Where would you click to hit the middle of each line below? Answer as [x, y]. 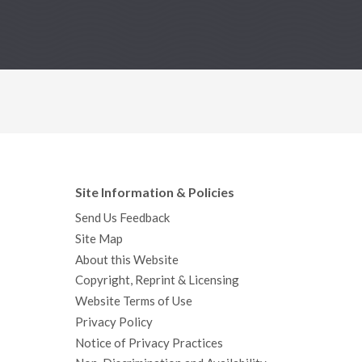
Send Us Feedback [123, 218]
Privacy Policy [114, 322]
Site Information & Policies [155, 192]
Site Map [99, 238]
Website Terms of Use [134, 301]
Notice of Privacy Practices [149, 343]
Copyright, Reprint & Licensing [158, 280]
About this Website [127, 259]
